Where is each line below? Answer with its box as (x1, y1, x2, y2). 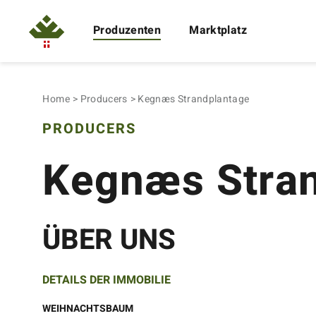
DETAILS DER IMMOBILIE (42, 272, 171, 288)
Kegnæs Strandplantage (138, 92, 250, 107)
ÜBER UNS (42, 219, 176, 261)
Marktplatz (189, 22, 247, 39)
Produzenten (93, 22, 162, 39)
